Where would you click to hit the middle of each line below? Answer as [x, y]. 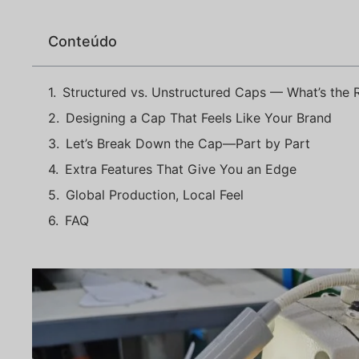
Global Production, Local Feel [155, 195]
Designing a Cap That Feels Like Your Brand [199, 118]
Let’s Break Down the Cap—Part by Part [188, 143]
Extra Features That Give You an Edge [181, 169]
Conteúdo [83, 41]
